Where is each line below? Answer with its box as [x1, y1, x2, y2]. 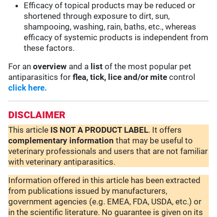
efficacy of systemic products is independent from [24, 32, 209, 43]
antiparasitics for [8, 72, 73, 82]
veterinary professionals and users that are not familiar [8, 146, 208, 156]
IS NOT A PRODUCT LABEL [50, 125, 149, 135]
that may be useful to [114, 136, 193, 146]
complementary [8, 136, 68, 146]
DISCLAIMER [8, 109, 66, 121]
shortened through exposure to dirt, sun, [24, 11, 170, 21]
